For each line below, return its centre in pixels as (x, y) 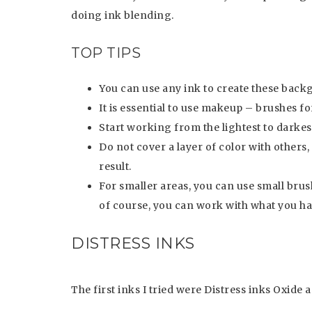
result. (115, 166)
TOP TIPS (106, 53)
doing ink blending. (123, 15)
